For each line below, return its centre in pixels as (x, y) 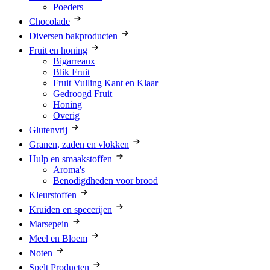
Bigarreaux (74, 61)
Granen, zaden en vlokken (79, 144)
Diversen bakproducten (73, 36)
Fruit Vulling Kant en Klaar (105, 83)
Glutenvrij (48, 130)
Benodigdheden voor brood (105, 180)
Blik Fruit (71, 72)
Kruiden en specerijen (71, 209)
